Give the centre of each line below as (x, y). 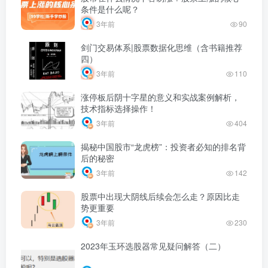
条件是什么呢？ (110, 9)
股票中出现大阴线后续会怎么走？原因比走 (160, 196)
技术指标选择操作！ (118, 108)
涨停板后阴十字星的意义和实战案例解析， (160, 97)
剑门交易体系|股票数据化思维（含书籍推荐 (162, 47)
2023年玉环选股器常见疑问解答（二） (153, 246)
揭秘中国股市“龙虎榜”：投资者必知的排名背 (163, 146)
